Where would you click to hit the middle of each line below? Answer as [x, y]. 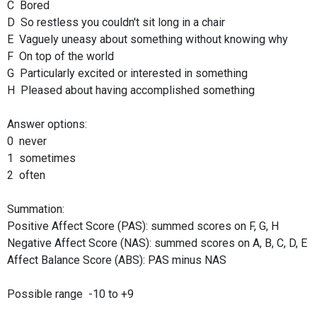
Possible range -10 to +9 [70, 294]
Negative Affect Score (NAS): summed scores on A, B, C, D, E [157, 243]
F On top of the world [60, 56]
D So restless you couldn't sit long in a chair [116, 22]
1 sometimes [41, 158]
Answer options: [47, 124]
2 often [26, 175]
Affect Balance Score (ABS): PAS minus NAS [117, 260]
